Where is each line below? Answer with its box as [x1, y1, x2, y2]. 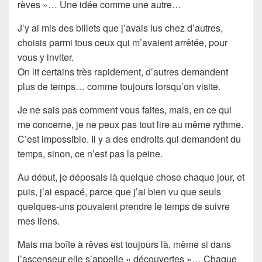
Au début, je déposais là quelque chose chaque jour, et [18, 170, 244, 184]
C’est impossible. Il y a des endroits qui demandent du [18, 132, 241, 146]
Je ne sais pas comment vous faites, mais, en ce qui [18, 102, 232, 116]
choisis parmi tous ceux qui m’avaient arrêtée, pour [18, 35, 227, 49]
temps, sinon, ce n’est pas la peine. [18, 146, 163, 160]
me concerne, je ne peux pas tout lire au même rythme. [18, 117, 243, 131]
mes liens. [18, 213, 60, 227]
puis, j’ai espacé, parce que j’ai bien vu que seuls [18, 184, 221, 198]
